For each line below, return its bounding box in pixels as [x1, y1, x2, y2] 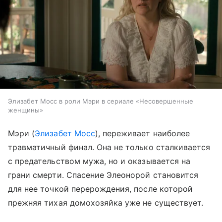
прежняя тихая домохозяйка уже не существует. [8, 197, 204, 208]
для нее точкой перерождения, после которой [8, 183, 193, 194]
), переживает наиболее [95, 128, 190, 138]
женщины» [8, 106, 43, 114]
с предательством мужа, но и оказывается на [8, 156, 191, 166]
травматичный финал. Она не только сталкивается [8, 142, 211, 152]
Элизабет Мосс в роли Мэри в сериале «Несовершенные [8, 97, 193, 105]
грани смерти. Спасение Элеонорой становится [8, 169, 199, 180]
